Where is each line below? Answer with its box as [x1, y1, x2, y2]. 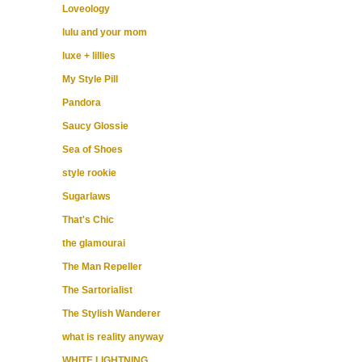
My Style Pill [62, 73, 118, 85]
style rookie [62, 166, 116, 179]
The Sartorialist [62, 284, 133, 296]
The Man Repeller [62, 260, 142, 272]
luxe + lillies [62, 49, 116, 61]
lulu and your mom [62, 26, 147, 38]
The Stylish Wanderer [62, 307, 161, 319]
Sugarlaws [62, 190, 111, 202]
